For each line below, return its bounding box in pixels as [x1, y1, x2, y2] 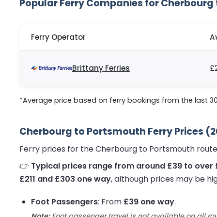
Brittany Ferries [72, 63, 130, 74]
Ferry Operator [31, 32, 86, 43]
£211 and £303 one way [19, 173, 111, 185]
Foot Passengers [31, 196, 98, 208]
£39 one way [124, 196, 174, 208]
